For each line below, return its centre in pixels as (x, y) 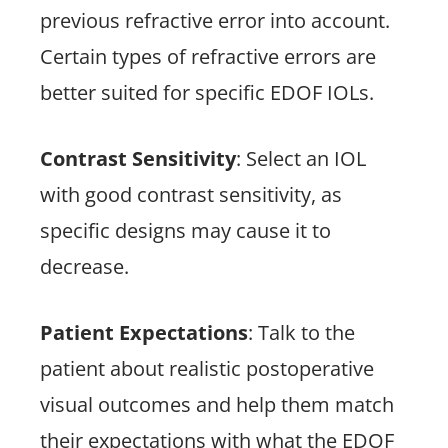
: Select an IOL (301, 158)
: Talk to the (301, 332)
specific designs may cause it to (185, 230)
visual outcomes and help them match (217, 404)
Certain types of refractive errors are (208, 56)
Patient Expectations (144, 332)
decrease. (84, 266)
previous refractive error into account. (215, 20)
